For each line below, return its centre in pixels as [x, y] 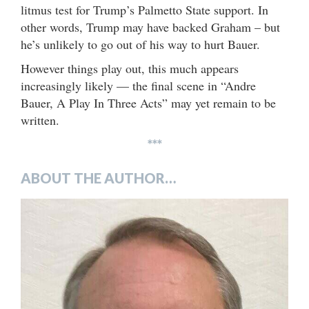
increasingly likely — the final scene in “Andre [138, 86]
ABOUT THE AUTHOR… [98, 178]
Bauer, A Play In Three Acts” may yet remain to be [148, 103]
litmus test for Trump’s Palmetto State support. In [144, 10]
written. [40, 120]
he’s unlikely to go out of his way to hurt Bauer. [140, 44]
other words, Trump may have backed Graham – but [150, 27]
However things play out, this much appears [130, 69]
